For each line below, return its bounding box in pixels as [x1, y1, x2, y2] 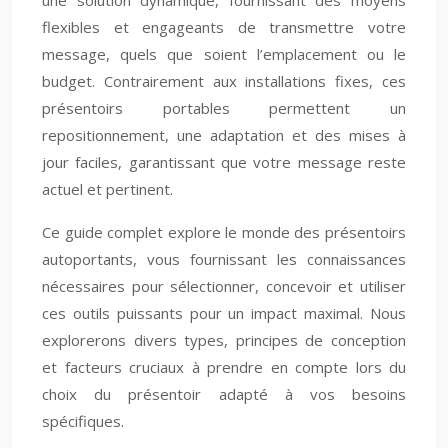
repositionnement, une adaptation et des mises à [42, 125, 406, 145]
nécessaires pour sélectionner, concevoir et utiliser [42, 276, 406, 296]
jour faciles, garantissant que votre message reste [42, 152, 406, 172]
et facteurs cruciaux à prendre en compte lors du [42, 357, 406, 377]
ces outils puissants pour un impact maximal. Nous [42, 303, 406, 323]
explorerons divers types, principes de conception [42, 330, 406, 350]
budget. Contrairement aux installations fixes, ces [42, 71, 406, 91]
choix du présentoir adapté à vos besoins [42, 384, 406, 404]
